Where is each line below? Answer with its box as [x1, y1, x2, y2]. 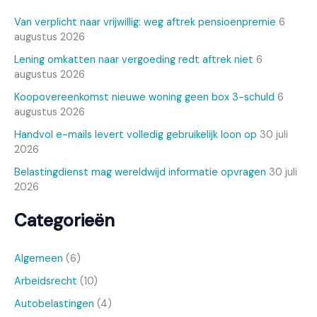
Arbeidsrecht [14, 275, 77, 289]
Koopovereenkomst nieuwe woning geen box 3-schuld [14, 91, 275, 105]
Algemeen [14, 252, 63, 266]
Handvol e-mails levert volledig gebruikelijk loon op [14, 128, 257, 142]
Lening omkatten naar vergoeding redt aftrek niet [14, 53, 253, 67]
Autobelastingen [14, 297, 94, 311]
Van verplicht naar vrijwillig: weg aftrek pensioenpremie [14, 16, 276, 30]
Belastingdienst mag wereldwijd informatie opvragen [14, 166, 266, 180]
